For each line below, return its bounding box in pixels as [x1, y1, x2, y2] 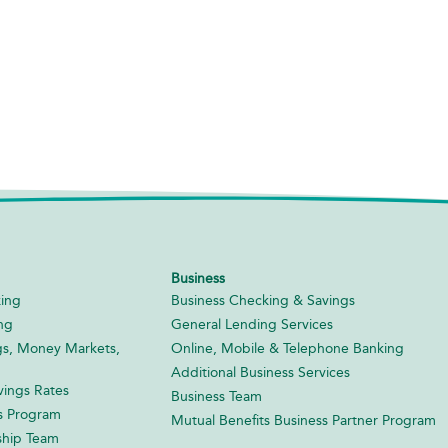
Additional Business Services [171, 363, 351, 381]
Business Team [171, 387, 263, 405]
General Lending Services [171, 315, 334, 333]
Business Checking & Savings [171, 291, 356, 309]
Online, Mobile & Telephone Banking [171, 339, 405, 357]
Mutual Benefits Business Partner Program [171, 411, 437, 429]
